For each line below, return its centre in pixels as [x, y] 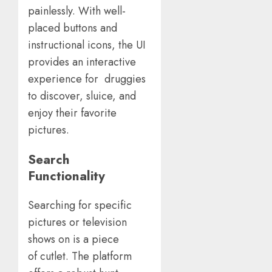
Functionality [70, 176]
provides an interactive [82, 62]
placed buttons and [74, 28]
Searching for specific [81, 206]
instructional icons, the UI [87, 45]
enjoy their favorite [74, 113]
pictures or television [77, 223]
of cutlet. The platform [80, 257]
